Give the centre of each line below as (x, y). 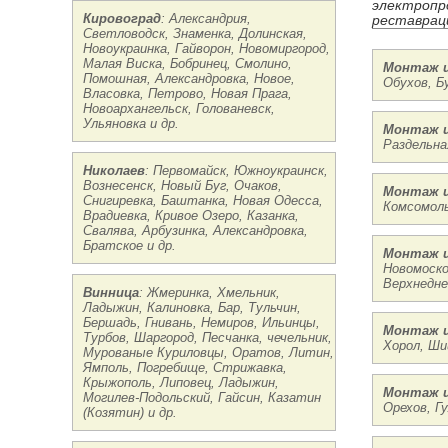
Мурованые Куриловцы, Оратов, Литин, (208, 352)
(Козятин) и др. (130, 412)
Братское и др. (129, 245)
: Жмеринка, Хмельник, (209, 292)
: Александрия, (206, 18)
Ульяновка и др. (131, 123)
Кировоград (122, 18)
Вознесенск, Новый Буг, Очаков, (182, 185)
